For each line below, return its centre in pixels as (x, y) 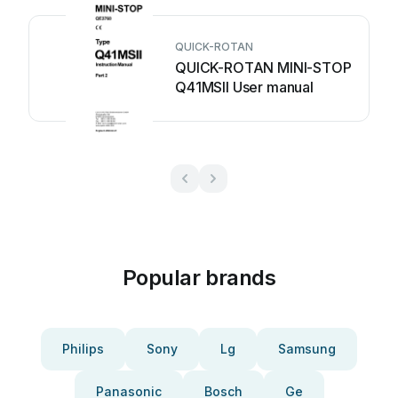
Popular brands (199, 278)
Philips (83, 349)
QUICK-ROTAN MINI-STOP (263, 68)
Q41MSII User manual (244, 87)
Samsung (307, 349)
